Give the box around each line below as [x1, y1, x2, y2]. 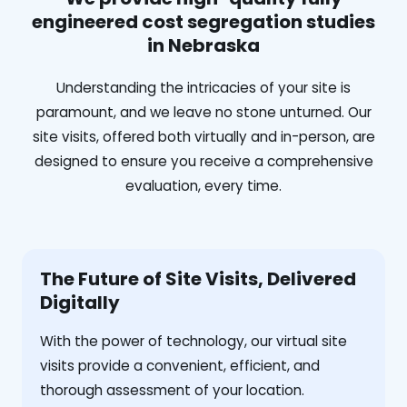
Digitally [40, 289, 120, 315]
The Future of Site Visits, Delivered [40, 265, 356, 292]
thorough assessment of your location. [40, 380, 304, 400]
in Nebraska [147, 32, 260, 58]
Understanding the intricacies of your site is [56, 77, 351, 97]
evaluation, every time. [125, 175, 282, 195]
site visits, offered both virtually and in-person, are [32, 126, 375, 146]
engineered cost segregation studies [32, 8, 375, 35]
